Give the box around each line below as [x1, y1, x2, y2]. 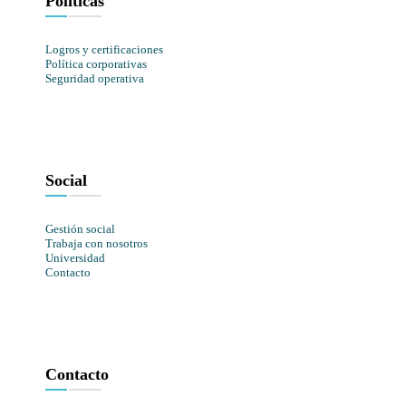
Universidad [45, 251, 105, 266]
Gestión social [45, 222, 115, 237]
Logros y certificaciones [45, 43, 163, 57]
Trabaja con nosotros [45, 237, 148, 251]
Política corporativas [45, 57, 147, 72]
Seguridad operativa [45, 72, 144, 86]
